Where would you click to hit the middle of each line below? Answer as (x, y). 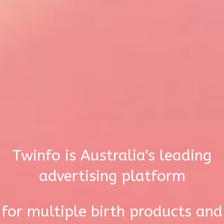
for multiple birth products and (112, 212)
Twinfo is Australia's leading (112, 156)
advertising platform (112, 176)
